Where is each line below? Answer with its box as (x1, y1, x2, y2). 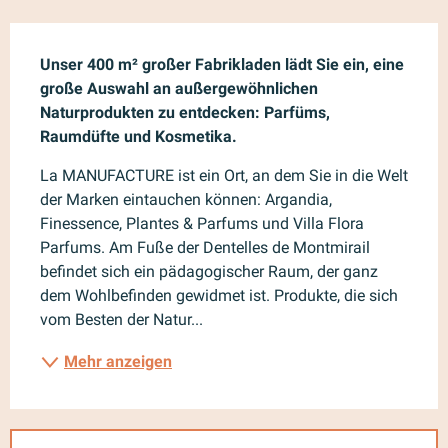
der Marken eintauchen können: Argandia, (40, 189, 332, 209)
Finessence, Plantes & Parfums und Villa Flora (40, 213, 364, 233)
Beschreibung (10, 24, 183, 48)
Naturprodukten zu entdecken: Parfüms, (40, 102, 330, 122)
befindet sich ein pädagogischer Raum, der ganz (40, 261, 378, 281)
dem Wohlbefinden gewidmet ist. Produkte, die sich (40, 285, 398, 305)
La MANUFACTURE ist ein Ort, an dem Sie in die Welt (40, 165, 408, 185)
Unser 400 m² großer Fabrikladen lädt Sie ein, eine (40, 54, 404, 74)
